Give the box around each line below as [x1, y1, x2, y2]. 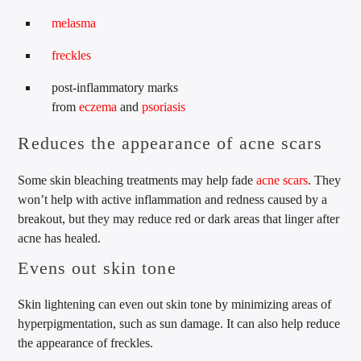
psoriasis [142, 99, 186, 114]
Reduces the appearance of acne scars [18, 133, 322, 154]
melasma [52, 15, 97, 30]
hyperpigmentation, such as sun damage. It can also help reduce [18, 317, 341, 331]
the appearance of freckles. [18, 336, 154, 351]
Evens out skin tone [18, 257, 176, 278]
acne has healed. [18, 230, 102, 245]
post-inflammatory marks [52, 80, 179, 94]
